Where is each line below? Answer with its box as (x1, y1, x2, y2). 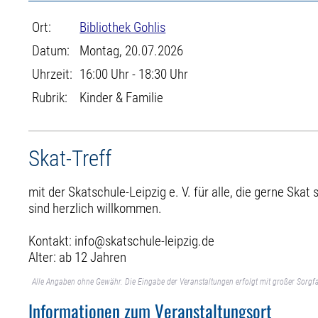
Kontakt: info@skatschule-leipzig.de (28, 232, 215, 249)
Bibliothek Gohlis (79, 19, 166, 35)
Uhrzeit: (32, 66, 73, 82)
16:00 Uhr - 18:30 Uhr (79, 66, 189, 82)
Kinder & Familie (79, 89, 164, 106)
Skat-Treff (28, 146, 112, 172)
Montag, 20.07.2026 (79, 43, 184, 59)
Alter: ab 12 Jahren (28, 248, 127, 265)
